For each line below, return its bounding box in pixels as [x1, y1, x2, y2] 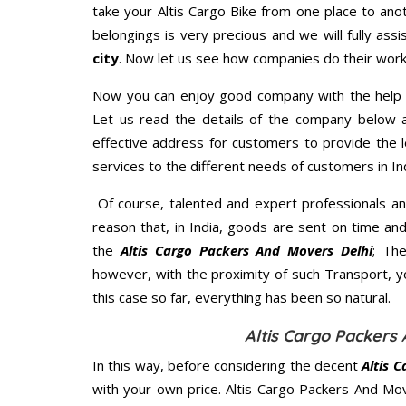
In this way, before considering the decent [92, 356, 362, 375]
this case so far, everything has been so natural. [92, 288, 391, 307]
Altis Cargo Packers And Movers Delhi [120, 241, 373, 260]
